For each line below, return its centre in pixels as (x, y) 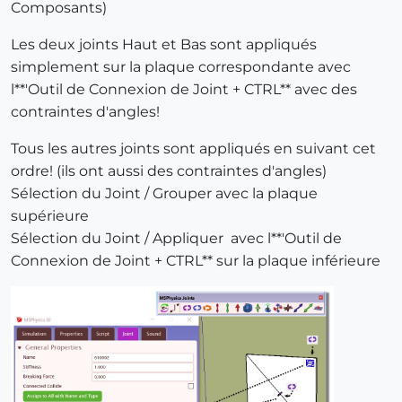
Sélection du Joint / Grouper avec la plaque (164, 193)
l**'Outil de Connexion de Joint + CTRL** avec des (184, 89)
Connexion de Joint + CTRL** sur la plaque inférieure (196, 260)
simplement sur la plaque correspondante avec (181, 66)
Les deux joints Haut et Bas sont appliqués (164, 44)
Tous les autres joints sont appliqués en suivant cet (193, 148)
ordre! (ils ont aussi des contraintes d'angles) (169, 170)
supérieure (50, 215)
